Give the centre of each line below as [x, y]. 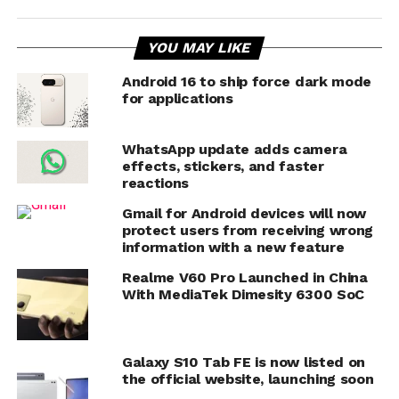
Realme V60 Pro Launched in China [244, 277]
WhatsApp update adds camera [234, 149]
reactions [155, 183]
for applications [177, 98]
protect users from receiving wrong [247, 230]
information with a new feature [233, 247]
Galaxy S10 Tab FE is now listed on [243, 362]
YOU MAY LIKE [200, 47]
